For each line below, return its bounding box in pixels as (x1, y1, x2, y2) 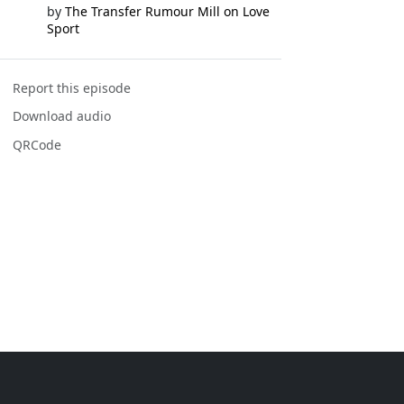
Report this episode (13, 79, 132, 97)
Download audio (13, 107, 112, 125)
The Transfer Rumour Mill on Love (64, 3, 270, 20)
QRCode (13, 135, 62, 153)
